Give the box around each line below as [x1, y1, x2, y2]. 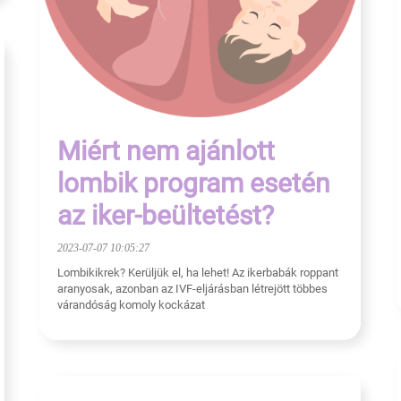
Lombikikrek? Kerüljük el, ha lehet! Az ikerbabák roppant [57, 266, 338, 280]
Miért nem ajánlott [57, 135, 275, 167]
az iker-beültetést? [57, 200, 274, 232]
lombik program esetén [57, 167, 330, 200]
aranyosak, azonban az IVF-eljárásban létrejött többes [57, 282, 328, 296]
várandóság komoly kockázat [57, 298, 205, 312]
